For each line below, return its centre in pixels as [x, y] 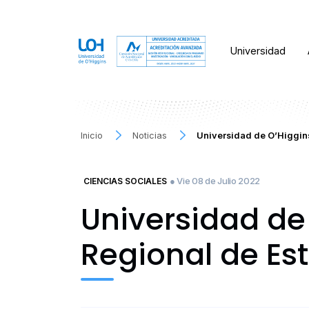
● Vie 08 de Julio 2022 [215, 180]
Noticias [150, 135]
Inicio [92, 135]
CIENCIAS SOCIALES [125, 181]
